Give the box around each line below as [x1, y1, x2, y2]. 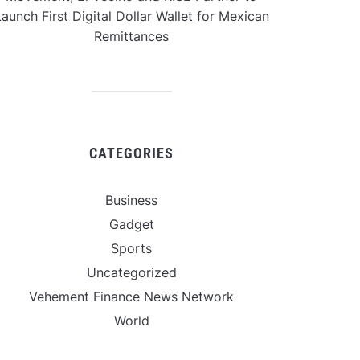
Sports [111, 240, 152, 256]
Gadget [108, 216, 154, 232]
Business [105, 192, 157, 208]
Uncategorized [86, 264, 177, 280]
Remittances [94, 28, 169, 44]
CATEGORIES [89, 145, 174, 162]
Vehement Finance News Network [29, 288, 234, 305]
